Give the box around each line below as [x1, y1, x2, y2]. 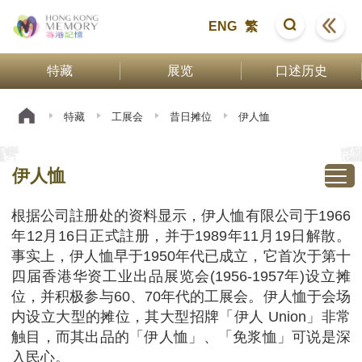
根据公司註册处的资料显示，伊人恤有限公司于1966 [11, 207, 351, 224]
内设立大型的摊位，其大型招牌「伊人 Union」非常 [11, 308, 351, 325]
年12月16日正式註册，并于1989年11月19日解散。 [11, 227, 351, 244]
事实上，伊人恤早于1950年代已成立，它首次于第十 [11, 247, 351, 264]
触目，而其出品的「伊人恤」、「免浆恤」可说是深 [11, 328, 351, 345]
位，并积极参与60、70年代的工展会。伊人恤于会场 [11, 288, 351, 305]
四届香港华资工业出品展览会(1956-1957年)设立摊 [11, 267, 351, 284]
